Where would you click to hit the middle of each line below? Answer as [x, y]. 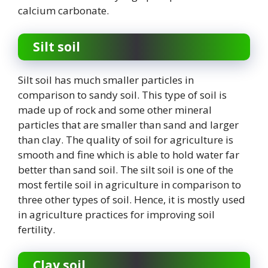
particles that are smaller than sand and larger [128, 124]
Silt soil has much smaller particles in [106, 80]
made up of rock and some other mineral [115, 109]
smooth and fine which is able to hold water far [129, 154]
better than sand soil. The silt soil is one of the [126, 169]
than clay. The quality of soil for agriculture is [126, 139]
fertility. [38, 229]
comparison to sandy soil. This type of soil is [122, 95]
